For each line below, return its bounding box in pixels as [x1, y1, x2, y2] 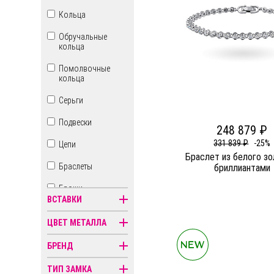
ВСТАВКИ [47, 194, 83, 205]
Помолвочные [59, 64, 111, 74]
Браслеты [59, 161, 93, 172]
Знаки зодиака [59, 228, 112, 238]
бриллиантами [213, 162, 270, 174]
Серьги [59, 95, 84, 106]
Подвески [59, 117, 92, 128]
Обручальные [59, 32, 108, 42]
